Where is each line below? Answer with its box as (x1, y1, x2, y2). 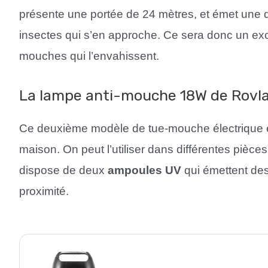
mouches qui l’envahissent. (19, 50, 159, 63)
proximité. (19, 184, 69, 197)
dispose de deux (19, 163, 108, 176)
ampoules (108, 163, 162, 176)
